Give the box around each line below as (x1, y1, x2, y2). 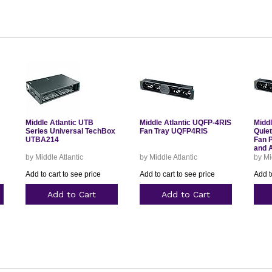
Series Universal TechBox (25, 127, 115, 135)
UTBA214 (25, 135, 59, 144)
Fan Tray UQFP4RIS (139, 127, 208, 135)
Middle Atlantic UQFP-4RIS (139, 118, 231, 127)
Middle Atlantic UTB (25, 118, 93, 127)
